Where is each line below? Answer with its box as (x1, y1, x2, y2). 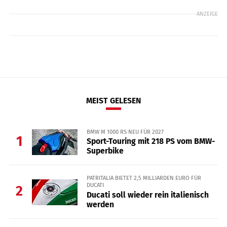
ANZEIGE (197, 10, 218, 18)
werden (86, 199, 114, 209)
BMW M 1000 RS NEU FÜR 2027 (86, 128, 164, 136)
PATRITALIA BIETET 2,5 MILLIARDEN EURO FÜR (86, 174, 201, 182)
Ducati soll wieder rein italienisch (86, 190, 209, 200)
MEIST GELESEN (86, 96, 141, 106)
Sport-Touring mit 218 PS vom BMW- (86, 136, 215, 146)
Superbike (86, 146, 124, 156)
